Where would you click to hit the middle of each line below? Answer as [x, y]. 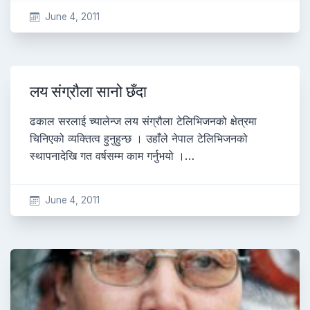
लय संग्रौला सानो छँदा [88, 92]
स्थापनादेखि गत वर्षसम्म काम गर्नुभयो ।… [112, 156]
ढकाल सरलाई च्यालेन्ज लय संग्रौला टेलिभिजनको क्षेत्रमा [143, 121]
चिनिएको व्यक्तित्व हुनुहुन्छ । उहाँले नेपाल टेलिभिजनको [139, 138]
